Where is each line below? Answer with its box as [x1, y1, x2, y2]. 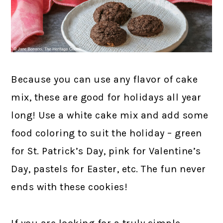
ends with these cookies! [11, 181, 128, 193]
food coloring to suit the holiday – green [11, 127, 202, 139]
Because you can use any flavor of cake [11, 74, 198, 86]
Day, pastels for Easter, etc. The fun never [11, 163, 206, 175]
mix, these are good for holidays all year [11, 92, 202, 104]
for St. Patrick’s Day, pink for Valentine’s [11, 145, 201, 157]
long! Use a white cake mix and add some [11, 110, 209, 121]
